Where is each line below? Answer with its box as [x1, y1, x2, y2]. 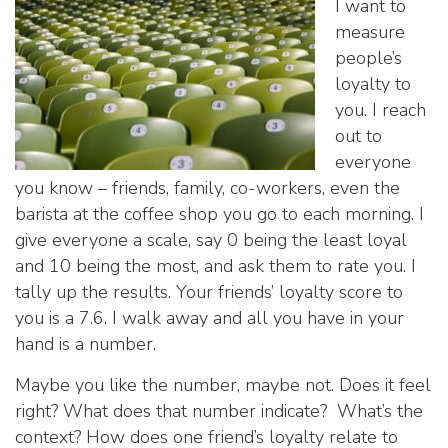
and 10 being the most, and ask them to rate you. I [15, 254, 416, 278]
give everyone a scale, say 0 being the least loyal [15, 228, 407, 252]
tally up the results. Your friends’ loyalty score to [15, 280, 403, 304]
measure [335, 20, 405, 44]
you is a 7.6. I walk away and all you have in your [15, 306, 404, 330]
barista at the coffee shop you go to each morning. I [15, 202, 424, 226]
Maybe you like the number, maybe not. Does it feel [15, 373, 431, 397]
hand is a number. [15, 332, 156, 356]
